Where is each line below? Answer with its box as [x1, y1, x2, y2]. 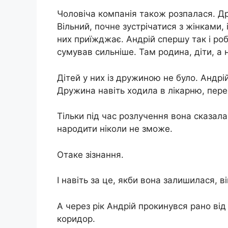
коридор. [57, 213, 95, 224]
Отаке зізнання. [57, 149, 124, 160]
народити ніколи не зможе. [57, 124, 173, 134]
